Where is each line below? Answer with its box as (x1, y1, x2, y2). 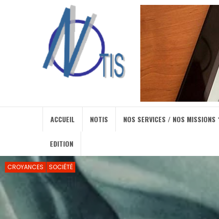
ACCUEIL (50, 114, 75, 124)
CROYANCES (7, 163, 44, 171)
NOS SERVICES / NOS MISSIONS (123, 114, 216, 124)
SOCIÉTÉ (49, 163, 73, 171)
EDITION (50, 138, 73, 149)
